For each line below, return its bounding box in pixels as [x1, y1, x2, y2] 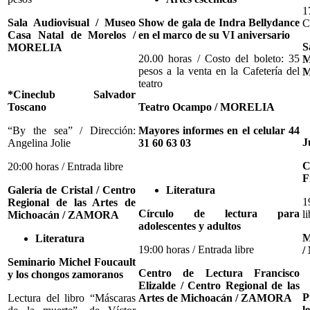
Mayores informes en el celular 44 [138, 124, 300, 136]
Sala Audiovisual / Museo [8, 16, 136, 28]
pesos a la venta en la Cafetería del [138, 64, 300, 77]
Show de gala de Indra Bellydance [138, 16, 300, 28]
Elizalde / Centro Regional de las [138, 279, 300, 291]
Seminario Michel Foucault [8, 255, 136, 268]
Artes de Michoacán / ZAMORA [138, 291, 292, 304]
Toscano [8, 100, 46, 113]
